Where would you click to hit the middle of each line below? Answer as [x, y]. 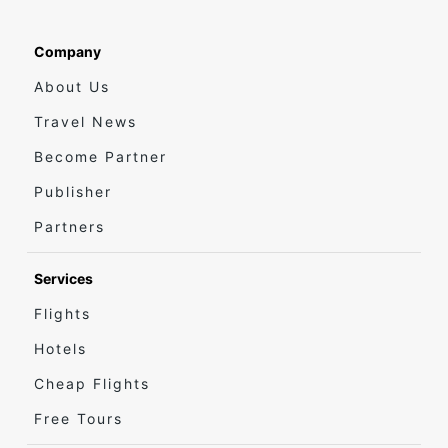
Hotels [60, 348]
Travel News [85, 121]
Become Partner [100, 156]
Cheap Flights [92, 383]
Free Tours [78, 418]
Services [63, 278]
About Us [72, 86]
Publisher [73, 191]
